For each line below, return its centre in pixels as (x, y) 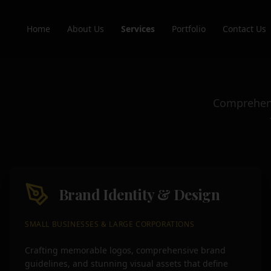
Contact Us (244, 29)
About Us (86, 29)
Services (138, 29)
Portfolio (189, 29)
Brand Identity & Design (139, 194)
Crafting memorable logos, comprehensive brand (125, 250)
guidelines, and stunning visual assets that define (126, 263)
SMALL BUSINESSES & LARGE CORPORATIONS (110, 224)
